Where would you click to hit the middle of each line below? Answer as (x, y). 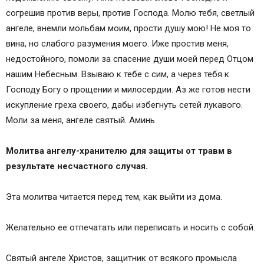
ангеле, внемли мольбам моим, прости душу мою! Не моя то (128, 29)
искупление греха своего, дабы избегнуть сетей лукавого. (124, 105)
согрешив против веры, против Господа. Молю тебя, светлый (130, 13)
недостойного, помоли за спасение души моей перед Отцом (130, 59)
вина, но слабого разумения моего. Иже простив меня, (117, 44)
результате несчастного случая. (77, 166)
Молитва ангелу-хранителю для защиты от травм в (119, 151)
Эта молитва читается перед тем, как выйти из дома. (114, 197)
